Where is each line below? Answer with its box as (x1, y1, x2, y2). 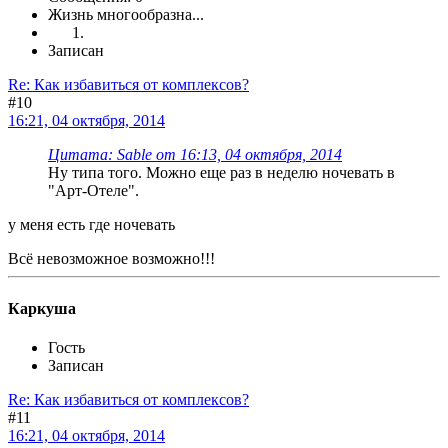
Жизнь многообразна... (48, 6, 204, 24)
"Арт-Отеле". (48, 182, 139, 200)
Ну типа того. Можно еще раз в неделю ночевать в (48, 164, 395, 182)
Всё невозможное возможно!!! (8, 250, 215, 268)
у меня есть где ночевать (8, 216, 175, 234)
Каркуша (8, 299, 76, 317)
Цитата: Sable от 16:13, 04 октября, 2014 (48, 146, 342, 164)
